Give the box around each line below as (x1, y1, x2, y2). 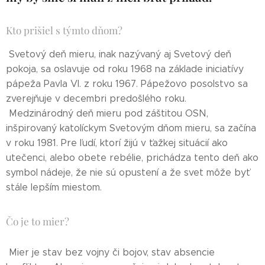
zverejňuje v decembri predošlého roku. (6, 93, 186, 104)
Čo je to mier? (6, 214, 69, 228)
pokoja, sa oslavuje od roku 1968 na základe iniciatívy (6, 63, 244, 75)
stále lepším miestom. (6, 182, 102, 193)
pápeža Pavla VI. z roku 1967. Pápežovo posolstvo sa (6, 78, 248, 89)
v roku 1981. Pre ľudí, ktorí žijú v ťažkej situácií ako (6, 137, 228, 148)
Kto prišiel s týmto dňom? (6, 23, 122, 37)
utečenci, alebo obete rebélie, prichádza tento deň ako (6, 152, 258, 163)
